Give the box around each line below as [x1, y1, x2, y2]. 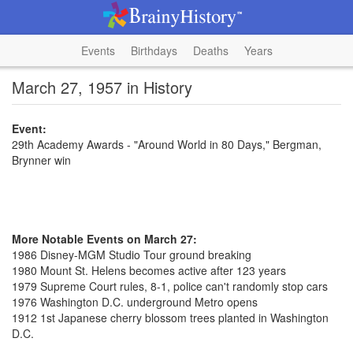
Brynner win [12, 152, 71, 168]
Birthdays [130, 43, 177, 58]
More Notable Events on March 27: [12, 231, 197, 247]
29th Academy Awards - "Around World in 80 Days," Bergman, [12, 136, 321, 152]
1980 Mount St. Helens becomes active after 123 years [12, 262, 286, 278]
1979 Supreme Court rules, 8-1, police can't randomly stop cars [12, 278, 328, 294]
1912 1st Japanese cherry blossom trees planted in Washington [12, 310, 329, 325]
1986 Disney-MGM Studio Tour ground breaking [12, 247, 251, 262]
